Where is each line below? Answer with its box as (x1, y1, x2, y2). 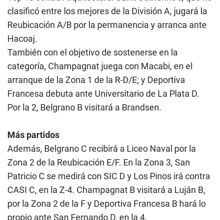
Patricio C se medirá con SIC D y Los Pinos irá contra (7, 171, 210, 181)
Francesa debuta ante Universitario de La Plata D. (7, 88, 199, 99)
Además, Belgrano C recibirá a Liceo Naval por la (7, 143, 196, 154)
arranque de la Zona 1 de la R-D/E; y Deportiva (7, 75, 185, 85)
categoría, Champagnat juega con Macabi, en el (7, 61, 192, 71)
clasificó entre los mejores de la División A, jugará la (7, 6, 207, 16)
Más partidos (7, 130, 59, 140)
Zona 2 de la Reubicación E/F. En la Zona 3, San (7, 157, 190, 167)
